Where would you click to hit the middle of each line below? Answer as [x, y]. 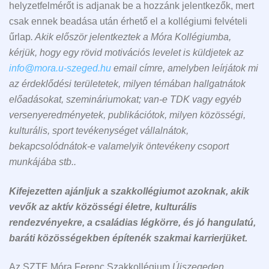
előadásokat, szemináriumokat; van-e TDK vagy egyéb [125, 100]
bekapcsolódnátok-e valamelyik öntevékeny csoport [119, 147]
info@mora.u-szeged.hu [60, 68]
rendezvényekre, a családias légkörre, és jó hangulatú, [132, 222]
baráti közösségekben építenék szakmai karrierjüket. [128, 238]
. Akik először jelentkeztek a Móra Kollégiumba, [131, 37]
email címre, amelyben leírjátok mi [185, 68]
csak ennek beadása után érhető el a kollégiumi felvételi [128, 22]
